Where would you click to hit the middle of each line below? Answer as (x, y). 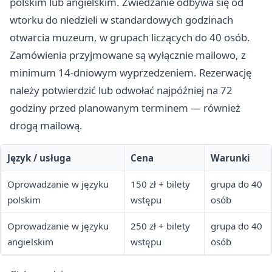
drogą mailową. (46, 126)
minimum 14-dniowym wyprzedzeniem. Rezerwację (131, 73)
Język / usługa (39, 158)
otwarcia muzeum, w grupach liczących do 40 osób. (130, 38)
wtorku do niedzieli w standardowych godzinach (121, 20)
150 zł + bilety (160, 184)
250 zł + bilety (160, 226)
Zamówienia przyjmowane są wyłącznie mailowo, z (128, 55)
